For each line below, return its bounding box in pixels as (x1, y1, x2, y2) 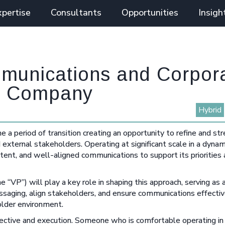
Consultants (50, 7, 101, 19)
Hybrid (198, 104, 221, 116)
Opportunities (121, 7, 178, 19)
